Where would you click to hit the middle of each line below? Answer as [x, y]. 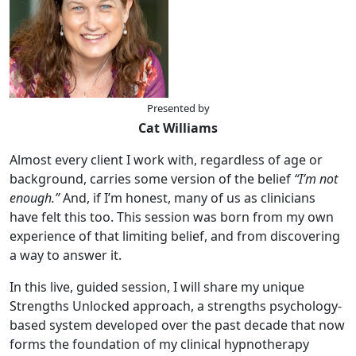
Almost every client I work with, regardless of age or [166, 160]
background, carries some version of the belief [152, 179]
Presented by [178, 108]
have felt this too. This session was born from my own [172, 217]
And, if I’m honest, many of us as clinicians [188, 198]
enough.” [35, 198]
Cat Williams [178, 128]
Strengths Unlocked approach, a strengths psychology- [176, 306]
